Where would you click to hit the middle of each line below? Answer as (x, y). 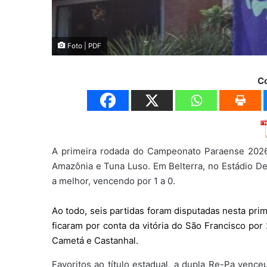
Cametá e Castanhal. (95, 240)
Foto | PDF (83, 46)
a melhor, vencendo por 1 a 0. (114, 181)
